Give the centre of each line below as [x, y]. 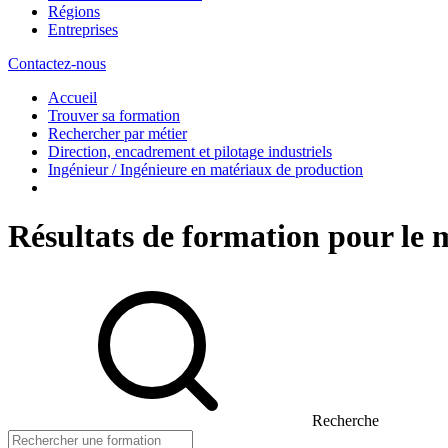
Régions [74, 11]
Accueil [72, 97]
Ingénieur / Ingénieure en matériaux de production [205, 169]
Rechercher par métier [117, 133]
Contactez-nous [57, 63]
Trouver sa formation [114, 115]
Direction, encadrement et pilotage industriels [190, 151]
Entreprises [83, 29]
